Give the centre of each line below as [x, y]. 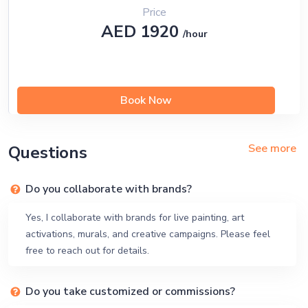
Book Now [146, 100]
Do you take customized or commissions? [130, 291]
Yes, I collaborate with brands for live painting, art [135, 218]
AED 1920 [142, 32]
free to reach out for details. [87, 251]
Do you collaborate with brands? [109, 189]
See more [272, 148]
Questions [48, 153]
